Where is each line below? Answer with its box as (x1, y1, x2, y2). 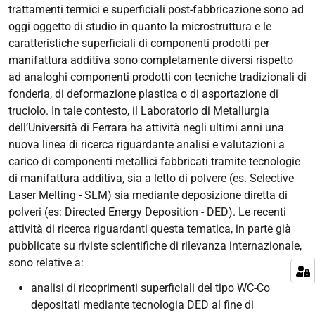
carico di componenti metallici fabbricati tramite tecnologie (8, 154, 300, 168)
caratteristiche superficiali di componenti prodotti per (8, 36, 269, 50)
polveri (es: (8, 205, 65, 219)
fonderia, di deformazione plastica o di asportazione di (8, 86, 278, 101)
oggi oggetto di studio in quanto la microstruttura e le (8, 19, 271, 33)
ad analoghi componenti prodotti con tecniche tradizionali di (8, 70, 307, 84)
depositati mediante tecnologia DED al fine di (31, 297, 257, 311)
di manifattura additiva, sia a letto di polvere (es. (8, 171, 250, 185)
